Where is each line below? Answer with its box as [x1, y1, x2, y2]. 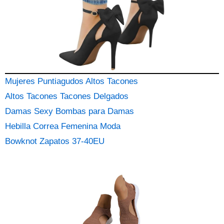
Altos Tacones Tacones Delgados [5, 91, 128, 101]
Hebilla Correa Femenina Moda [5, 121, 120, 131]
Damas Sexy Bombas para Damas [5, 106, 134, 116]
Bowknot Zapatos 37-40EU [5, 136, 104, 146]
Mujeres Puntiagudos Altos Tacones [5, 76, 138, 86]
